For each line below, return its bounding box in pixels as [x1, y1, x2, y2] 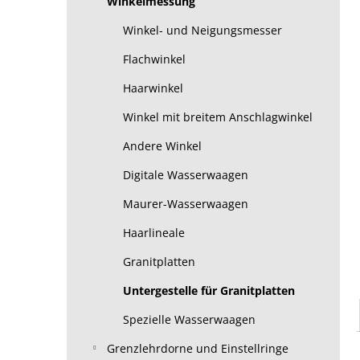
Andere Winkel [123, 138, 202, 153]
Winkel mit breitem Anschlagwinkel [123, 109, 313, 125]
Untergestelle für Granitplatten [123, 283, 295, 298]
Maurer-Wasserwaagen [123, 196, 248, 211]
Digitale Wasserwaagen [123, 167, 248, 182]
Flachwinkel [123, 51, 186, 67]
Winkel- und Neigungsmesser [123, 22, 282, 38]
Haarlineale [123, 225, 185, 240]
